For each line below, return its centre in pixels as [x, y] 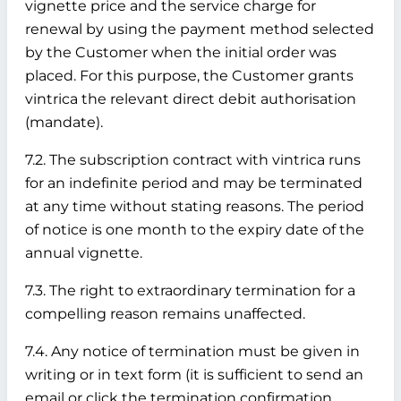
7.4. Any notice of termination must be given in [192, 351]
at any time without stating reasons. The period [195, 206]
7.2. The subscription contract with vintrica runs [193, 160]
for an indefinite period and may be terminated [194, 183]
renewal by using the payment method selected [200, 29]
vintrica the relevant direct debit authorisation [191, 99]
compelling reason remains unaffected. [165, 314]
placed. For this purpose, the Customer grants [189, 76]
